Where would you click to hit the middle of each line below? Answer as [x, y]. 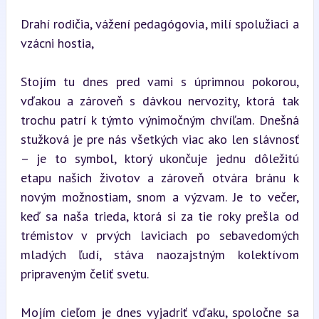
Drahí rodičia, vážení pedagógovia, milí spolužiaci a [159, 23]
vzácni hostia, [57, 43]
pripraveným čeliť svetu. [84, 273]
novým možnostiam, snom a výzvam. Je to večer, [159, 197]
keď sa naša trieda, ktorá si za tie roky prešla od [159, 216]
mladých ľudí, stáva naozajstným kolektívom [159, 254]
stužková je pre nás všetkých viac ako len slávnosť [159, 139]
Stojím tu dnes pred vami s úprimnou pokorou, [159, 81]
